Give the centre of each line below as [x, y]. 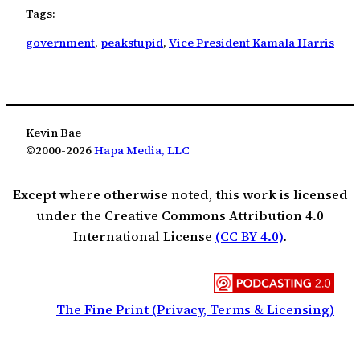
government [60, 43]
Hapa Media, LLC [142, 151]
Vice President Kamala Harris [252, 43]
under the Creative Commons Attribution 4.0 [180, 215]
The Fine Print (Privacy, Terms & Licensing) [195, 309]
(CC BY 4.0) [249, 236]
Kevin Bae [53, 133]
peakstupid [132, 43]
